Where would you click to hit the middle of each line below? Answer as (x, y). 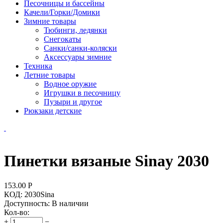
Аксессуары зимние (78, 57)
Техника (38, 66)
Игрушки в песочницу (82, 93)
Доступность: (27, 203)
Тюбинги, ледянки (75, 30)
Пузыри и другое (73, 102)
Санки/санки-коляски (80, 48)
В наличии (70, 203)
